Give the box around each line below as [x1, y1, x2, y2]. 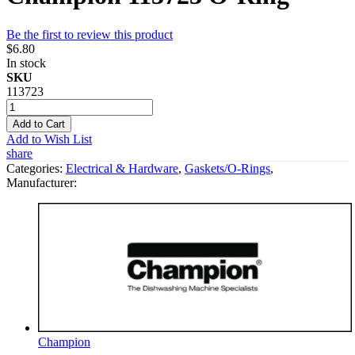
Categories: [6, 161, 66, 175]
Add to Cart [13, 117, 65, 130]
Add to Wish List [6, 132, 92, 146]
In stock [6, 55, 46, 70]
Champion [38, 334, 90, 349]
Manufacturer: [6, 175, 77, 189]
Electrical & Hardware [66, 161, 178, 175]
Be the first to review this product [6, 27, 173, 41]
